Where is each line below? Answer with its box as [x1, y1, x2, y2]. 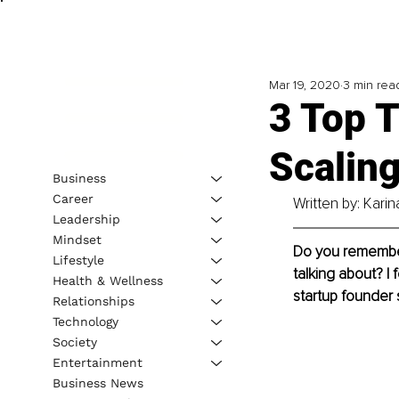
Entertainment [52, 354, 142, 370]
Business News [52, 375, 143, 390]
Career [52, 191, 94, 206]
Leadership [52, 211, 120, 226]
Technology [52, 313, 118, 329]
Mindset [52, 232, 102, 247]
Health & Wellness [52, 273, 163, 288]
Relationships [52, 293, 134, 308]
